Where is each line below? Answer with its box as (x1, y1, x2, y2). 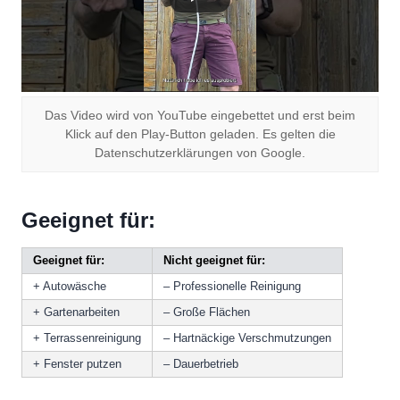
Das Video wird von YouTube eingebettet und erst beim (45, 108, 355, 122)
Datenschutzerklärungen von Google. (95, 146, 305, 160)
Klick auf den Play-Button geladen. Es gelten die (64, 127, 336, 141)
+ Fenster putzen (33, 356, 121, 371)
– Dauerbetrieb (163, 356, 238, 371)
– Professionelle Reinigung (163, 279, 301, 293)
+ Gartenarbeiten (33, 304, 120, 319)
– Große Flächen (163, 304, 250, 319)
